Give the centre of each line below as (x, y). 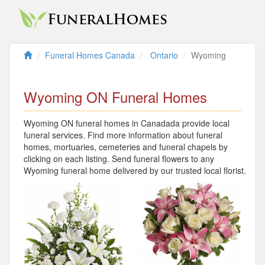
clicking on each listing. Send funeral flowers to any (119, 159)
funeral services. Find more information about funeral (123, 135)
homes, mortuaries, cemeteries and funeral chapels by (126, 147)
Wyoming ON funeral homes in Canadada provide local (127, 123)
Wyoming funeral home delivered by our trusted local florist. (135, 170)
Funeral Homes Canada (90, 55)
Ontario (164, 55)
